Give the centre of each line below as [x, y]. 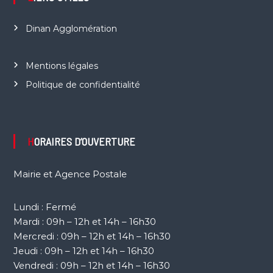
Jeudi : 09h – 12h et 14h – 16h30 [83, 251]
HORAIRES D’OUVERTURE [84, 142]
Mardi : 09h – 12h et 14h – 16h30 [84, 222]
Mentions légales [62, 66]
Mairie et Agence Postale [70, 174]
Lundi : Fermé [44, 207]
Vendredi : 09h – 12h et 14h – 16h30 [91, 266]
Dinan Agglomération [71, 29]
